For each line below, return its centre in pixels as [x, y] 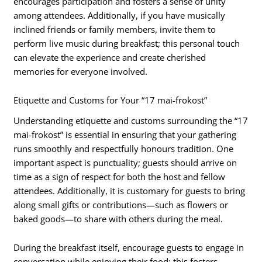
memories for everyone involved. [81, 71]
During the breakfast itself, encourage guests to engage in [129, 248]
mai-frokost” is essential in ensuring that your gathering [125, 134]
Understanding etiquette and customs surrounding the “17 [131, 120]
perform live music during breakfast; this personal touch [127, 43]
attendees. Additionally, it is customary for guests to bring [130, 190]
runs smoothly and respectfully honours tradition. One [124, 148]
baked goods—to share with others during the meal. [118, 218]
